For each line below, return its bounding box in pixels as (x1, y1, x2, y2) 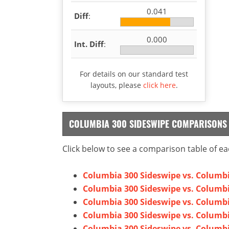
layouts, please (90, 80, 143, 90)
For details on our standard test (80, 68, 188, 79)
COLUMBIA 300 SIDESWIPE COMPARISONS (69, 117, 227, 130)
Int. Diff (74, 38, 104, 49)
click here (143, 80, 176, 90)
